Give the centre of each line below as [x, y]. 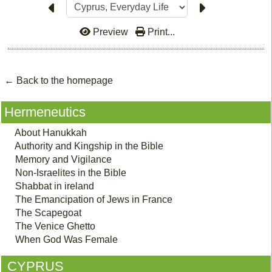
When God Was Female [66, 239]
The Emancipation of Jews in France [94, 199]
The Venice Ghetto [55, 226]
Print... [160, 32]
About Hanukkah [51, 132]
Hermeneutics [45, 112]
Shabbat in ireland [55, 186]
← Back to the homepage [59, 80]
